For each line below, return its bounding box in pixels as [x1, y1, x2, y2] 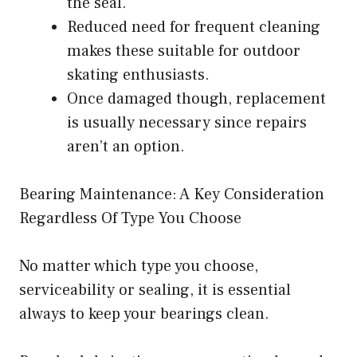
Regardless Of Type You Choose [19, 208, 241, 229]
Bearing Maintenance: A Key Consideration [19, 184, 324, 206]
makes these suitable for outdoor [67, 41, 300, 62]
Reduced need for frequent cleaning [67, 17, 320, 38]
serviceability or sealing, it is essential [19, 280, 291, 301]
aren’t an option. [67, 136, 185, 158]
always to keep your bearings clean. [19, 304, 269, 325]
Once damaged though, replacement [67, 88, 326, 110]
